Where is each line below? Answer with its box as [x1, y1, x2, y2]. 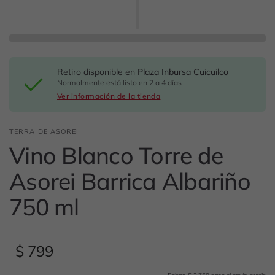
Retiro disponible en [57, 66, 138, 77]
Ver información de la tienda [57, 91, 161, 101]
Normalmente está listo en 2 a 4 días [57, 78, 182, 87]
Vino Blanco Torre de [9, 141, 223, 169]
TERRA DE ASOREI [9, 127, 79, 136]
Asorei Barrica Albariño [9, 166, 250, 195]
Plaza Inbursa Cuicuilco [137, 66, 229, 77]
